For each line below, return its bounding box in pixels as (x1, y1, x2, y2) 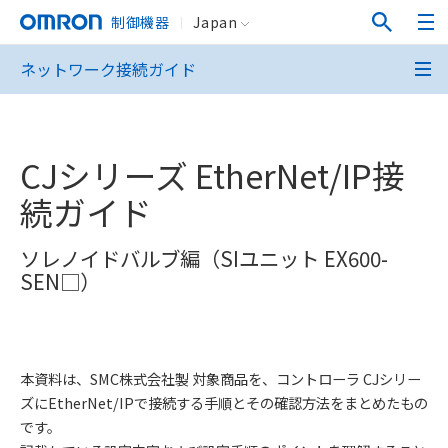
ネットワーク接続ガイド (20, 57, 196, 81)
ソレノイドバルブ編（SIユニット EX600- (20, 242, 388, 273)
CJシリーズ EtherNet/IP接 (20, 151, 405, 199)
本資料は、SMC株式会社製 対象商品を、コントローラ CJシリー (20, 367, 421, 389)
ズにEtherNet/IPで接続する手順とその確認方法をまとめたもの (20, 391, 428, 413)
